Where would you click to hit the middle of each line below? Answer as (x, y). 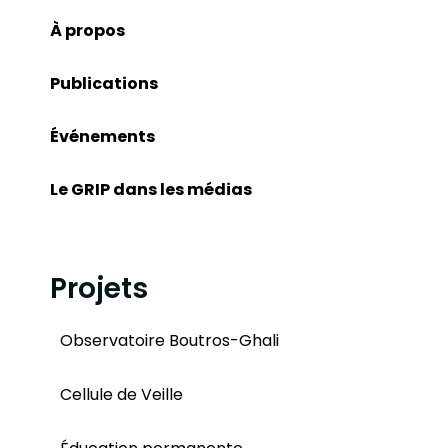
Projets (99, 288)
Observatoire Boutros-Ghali (169, 341)
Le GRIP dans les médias (151, 189)
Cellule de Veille (121, 395)
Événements (102, 136)
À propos (87, 30)
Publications (104, 83)
